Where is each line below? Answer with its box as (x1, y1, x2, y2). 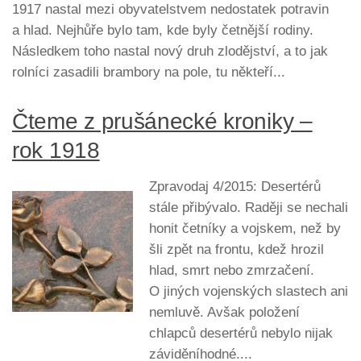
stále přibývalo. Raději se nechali (149, 200, 348, 216)
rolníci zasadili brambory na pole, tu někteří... (12, 64, 285, 80)
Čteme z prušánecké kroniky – (12, 109, 313, 135)
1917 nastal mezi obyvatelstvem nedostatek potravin (12, 2, 329, 17)
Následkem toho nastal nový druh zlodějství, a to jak (12, 44, 328, 59)
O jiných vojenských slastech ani (149, 284, 348, 300)
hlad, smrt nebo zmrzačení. (149, 263, 314, 279)
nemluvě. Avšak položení (149, 305, 300, 321)
